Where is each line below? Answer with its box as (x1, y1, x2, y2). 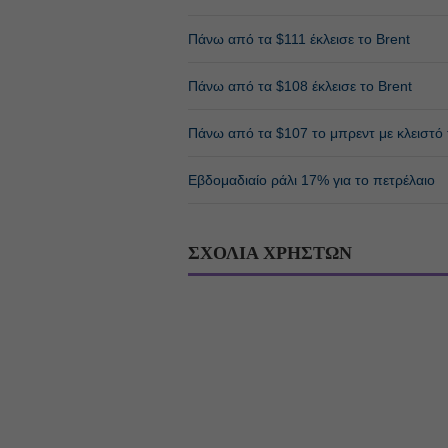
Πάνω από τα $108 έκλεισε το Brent (187, 77, 412, 94)
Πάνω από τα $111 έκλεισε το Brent (187, 30, 410, 47)
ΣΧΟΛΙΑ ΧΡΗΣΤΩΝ (187, 242, 352, 263)
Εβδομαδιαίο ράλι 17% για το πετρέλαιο (187, 171, 435, 188)
